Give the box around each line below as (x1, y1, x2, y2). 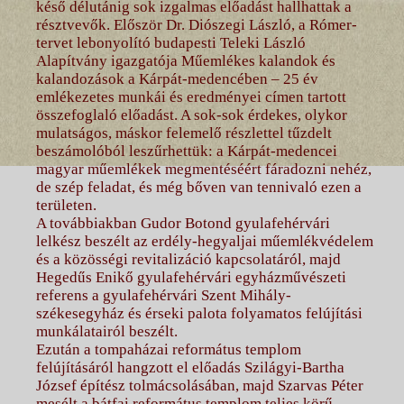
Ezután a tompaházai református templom (35, 340, 301, 358)
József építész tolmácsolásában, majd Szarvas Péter (35, 376, 363, 394)
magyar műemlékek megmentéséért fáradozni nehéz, (35, 160, 372, 178)
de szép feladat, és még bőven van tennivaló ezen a (35, 178, 362, 196)
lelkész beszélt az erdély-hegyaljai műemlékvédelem (35, 232, 373, 250)
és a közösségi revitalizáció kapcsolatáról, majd (35, 250, 341, 268)
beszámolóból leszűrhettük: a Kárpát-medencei (35, 142, 337, 160)
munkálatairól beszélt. (35, 322, 178, 340)
